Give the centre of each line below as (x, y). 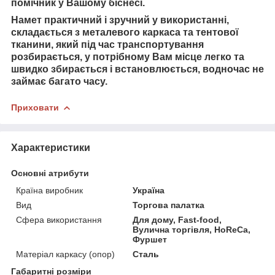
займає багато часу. (62, 81)
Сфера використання (59, 219)
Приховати (35, 107)
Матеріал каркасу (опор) (65, 254)
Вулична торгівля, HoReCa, (192, 229)
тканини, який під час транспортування (107, 44)
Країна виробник (49, 190)
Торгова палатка (169, 205)
